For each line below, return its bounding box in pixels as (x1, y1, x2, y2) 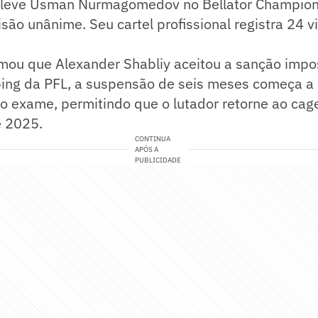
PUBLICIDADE (135, 155, 182, 165)
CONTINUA (135, 134, 171, 144)
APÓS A (135, 145, 159, 155)
